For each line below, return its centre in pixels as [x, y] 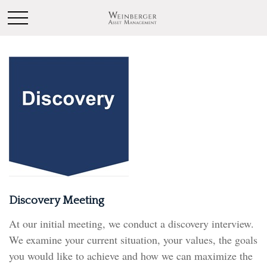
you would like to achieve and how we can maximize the [131, 256]
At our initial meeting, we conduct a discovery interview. [131, 223]
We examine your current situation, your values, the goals [133, 240]
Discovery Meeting [57, 201]
